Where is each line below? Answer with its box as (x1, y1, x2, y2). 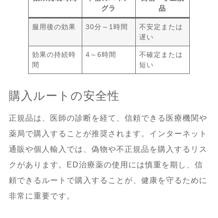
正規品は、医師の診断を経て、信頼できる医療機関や (8, 113, 207, 122)
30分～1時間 (86, 22, 128, 31)
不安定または (139, 22, 183, 31)
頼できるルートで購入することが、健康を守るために (8, 176, 207, 184)
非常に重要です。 (8, 191, 75, 200)
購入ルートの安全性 (8, 89, 120, 102)
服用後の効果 (32, 22, 76, 31)
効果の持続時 (32, 50, 76, 58)
